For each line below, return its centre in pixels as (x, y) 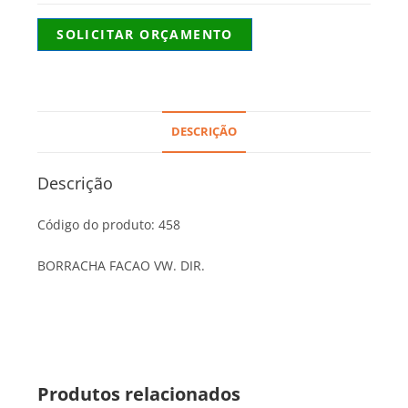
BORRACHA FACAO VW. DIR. (122, 266)
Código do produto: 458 (109, 225)
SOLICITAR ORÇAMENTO (145, 35)
